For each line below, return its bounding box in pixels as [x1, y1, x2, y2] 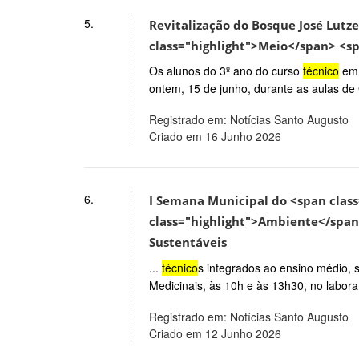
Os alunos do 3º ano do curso [148, 63, 303, 79]
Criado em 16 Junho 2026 [148, 128, 281, 145]
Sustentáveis [148, 234, 227, 252]
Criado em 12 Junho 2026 [148, 325, 281, 341]
